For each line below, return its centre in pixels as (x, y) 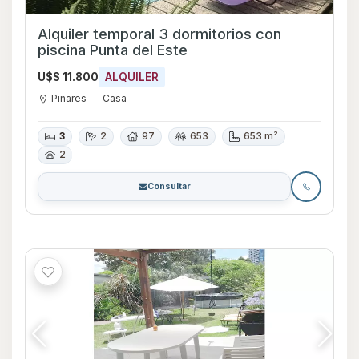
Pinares (69, 98)
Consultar (169, 186)
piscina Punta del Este (113, 50)
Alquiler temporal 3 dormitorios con (159, 34)
